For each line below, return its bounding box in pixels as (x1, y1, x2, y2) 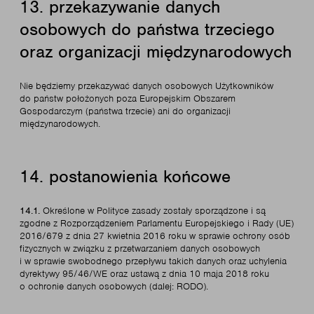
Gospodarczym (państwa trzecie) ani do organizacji (20, 105, 231, 117)
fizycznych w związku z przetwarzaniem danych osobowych (20, 243, 260, 254)
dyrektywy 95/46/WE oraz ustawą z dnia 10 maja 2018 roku (20, 268, 269, 280)
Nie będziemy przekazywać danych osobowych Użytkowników (20, 80, 273, 92)
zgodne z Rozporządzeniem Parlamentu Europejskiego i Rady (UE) (20, 217, 294, 229)
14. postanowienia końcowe (20, 165, 231, 187)
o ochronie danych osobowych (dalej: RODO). (20, 280, 208, 292)
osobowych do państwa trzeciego (20, 18, 275, 40)
